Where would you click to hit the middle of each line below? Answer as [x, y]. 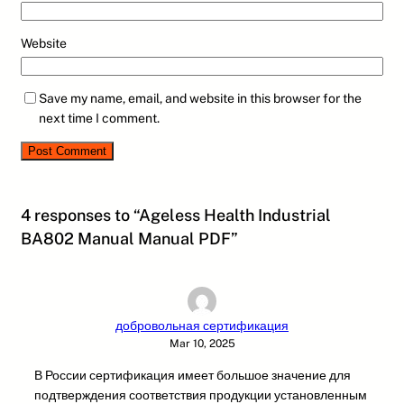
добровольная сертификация [202, 325]
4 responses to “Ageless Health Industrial [176, 215]
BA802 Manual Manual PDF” [129, 238]
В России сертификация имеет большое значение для [193, 375]
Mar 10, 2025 [202, 343]
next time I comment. [99, 118]
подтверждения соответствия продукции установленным [201, 395]
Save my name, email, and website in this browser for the [200, 98]
